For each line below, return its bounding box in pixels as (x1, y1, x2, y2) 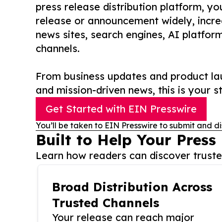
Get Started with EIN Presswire (46, 103, 197, 115)
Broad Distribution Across (52, 179, 212, 195)
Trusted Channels (52, 195, 159, 211)
